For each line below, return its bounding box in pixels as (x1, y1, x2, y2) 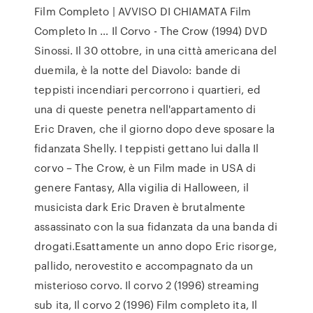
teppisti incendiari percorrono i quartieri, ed (34, 82, 261, 97)
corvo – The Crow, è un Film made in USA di (34, 160, 256, 175)
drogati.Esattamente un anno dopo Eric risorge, (34, 238, 277, 254)
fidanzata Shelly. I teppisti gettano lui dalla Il (34, 140, 259, 156)
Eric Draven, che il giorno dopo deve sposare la (34, 121, 275, 136)
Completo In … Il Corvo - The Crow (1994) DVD (34, 23, 268, 38)
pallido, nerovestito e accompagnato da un (34, 258, 254, 273)
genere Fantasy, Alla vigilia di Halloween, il (34, 180, 249, 195)
